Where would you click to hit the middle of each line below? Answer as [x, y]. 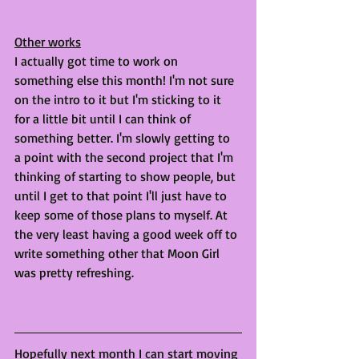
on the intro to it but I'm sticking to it [119, 99]
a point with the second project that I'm [125, 157]
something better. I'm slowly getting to [124, 137]
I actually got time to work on [98, 61]
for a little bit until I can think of [104, 118]
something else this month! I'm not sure [126, 80]
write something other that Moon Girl [119, 253]
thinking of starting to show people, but [127, 176]
